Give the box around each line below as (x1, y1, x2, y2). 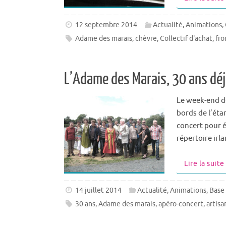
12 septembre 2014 (75, 20, 138, 29)
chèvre (135, 34, 157, 43)
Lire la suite (184, 159, 224, 168)
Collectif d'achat (160, 34, 213, 43)
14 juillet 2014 (75, 186, 122, 195)
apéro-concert (158, 199, 204, 208)
